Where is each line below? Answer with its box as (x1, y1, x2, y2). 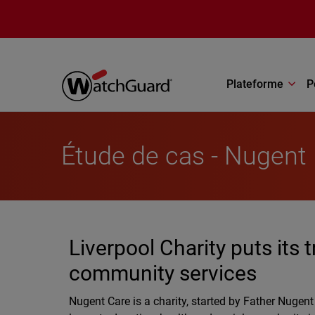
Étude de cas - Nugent (61, 141, 307, 171)
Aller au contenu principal (7, 4, 134, 18)
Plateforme (226, 77, 283, 91)
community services (68, 261, 257, 285)
